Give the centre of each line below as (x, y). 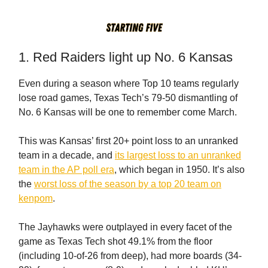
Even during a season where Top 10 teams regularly (129, 83)
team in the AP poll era (66, 169)
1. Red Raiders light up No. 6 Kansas (126, 57)
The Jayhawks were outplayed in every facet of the (125, 227)
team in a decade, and (67, 155)
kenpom (36, 198)
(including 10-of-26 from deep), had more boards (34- (130, 255)
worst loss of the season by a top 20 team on (128, 184)
